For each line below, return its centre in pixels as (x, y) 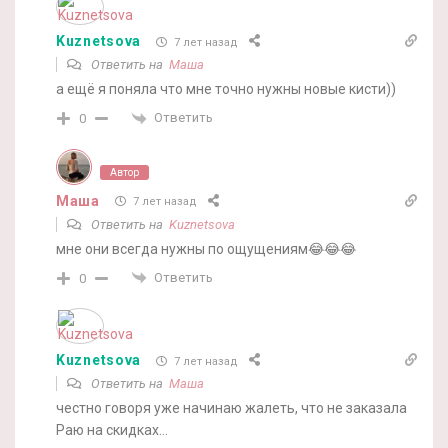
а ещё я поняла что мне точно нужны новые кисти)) (226, 89)
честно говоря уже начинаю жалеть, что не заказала (231, 408)
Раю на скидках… (112, 430)
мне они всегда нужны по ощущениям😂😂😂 (206, 248)
